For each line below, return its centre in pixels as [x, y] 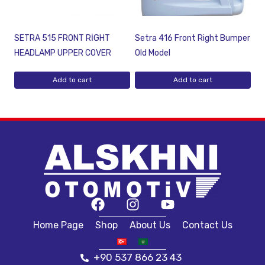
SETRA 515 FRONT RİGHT [62, 38]
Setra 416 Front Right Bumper [193, 38]
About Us [150, 225]
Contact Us [207, 225]
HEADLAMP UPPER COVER [63, 53]
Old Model [153, 53]
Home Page [58, 225]
